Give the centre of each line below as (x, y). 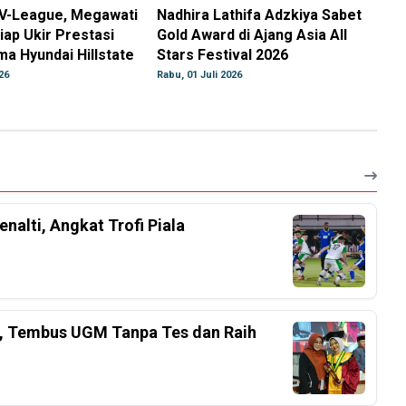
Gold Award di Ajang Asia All (252, 35)
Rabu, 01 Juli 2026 (200, 75)
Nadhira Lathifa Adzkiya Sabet (260, 15)
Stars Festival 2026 (223, 55)
